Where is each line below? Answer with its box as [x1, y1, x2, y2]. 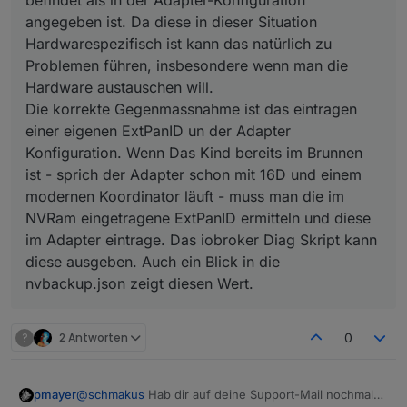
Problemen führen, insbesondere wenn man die [25, 56, 348, 75]
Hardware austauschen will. [25, 78, 213, 97]
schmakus [88, 387, 144, 402]
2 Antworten [59, 329, 128, 345]
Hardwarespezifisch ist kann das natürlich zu [25, 35, 332, 54]
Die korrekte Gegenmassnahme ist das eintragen [25, 100, 357, 119]
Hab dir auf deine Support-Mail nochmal [144, 387, 373, 402]
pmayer [34, 387, 76, 402]
